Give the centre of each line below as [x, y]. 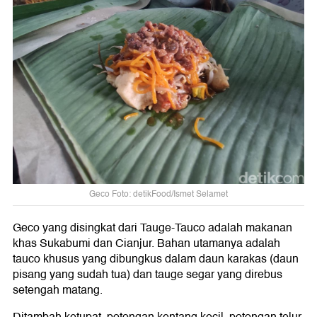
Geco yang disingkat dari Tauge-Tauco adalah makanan [152, 227]
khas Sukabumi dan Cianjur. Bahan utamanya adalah [146, 243]
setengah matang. [58, 290]
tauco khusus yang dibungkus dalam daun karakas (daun [156, 259]
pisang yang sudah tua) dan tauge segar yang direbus [148, 274]
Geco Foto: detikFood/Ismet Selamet [158, 195]
